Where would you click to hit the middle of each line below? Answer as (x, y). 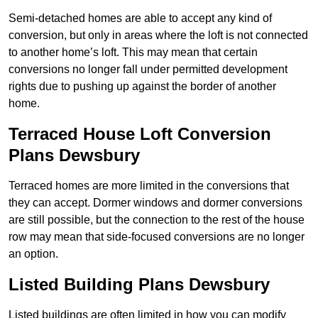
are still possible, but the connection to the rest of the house (157, 220)
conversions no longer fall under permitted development (148, 70)
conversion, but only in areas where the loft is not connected (158, 35)
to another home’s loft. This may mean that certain (133, 53)
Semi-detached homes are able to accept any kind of (140, 18)
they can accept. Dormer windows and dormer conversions (155, 203)
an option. (33, 254)
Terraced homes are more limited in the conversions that (149, 186)
